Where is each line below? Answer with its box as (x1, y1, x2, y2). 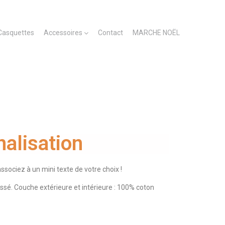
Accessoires (44, 29, 82, 37)
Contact (98, 29, 123, 37)
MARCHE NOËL (133, 29, 180, 37)
